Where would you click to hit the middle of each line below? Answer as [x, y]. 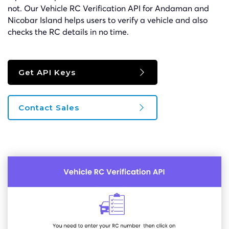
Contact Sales [49, 107]
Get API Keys [47, 72]
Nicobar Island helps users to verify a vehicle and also [108, 20]
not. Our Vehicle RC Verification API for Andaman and [108, 8]
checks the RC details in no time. [68, 31]
